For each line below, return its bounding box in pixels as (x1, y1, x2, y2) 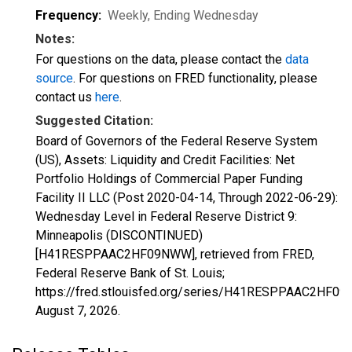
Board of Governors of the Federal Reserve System (35, 134, 317, 148)
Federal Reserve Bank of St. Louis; (35, 266, 225, 280)
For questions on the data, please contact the (35, 52, 285, 67)
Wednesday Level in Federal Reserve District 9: (35, 209, 297, 224)
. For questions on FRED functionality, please (73, 71, 317, 86)
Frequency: (35, 8, 101, 23)
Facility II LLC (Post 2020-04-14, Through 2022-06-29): (35, 190, 338, 205)
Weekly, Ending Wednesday (108, 8, 258, 23)
